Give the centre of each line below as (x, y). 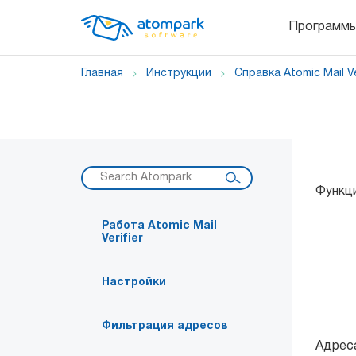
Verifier (122, 239)
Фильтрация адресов (164, 326)
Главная (102, 74)
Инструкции (179, 74)
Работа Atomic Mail (159, 226)
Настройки (134, 282)
